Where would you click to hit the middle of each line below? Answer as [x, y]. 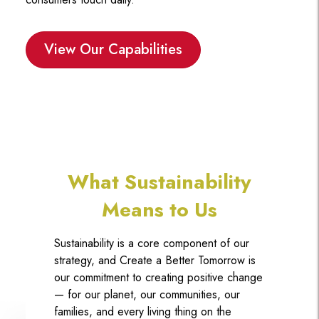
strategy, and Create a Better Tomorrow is [155, 260]
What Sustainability [159, 182]
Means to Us [159, 209]
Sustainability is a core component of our [151, 243]
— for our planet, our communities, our [147, 294]
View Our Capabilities [113, 49]
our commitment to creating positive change [158, 277]
